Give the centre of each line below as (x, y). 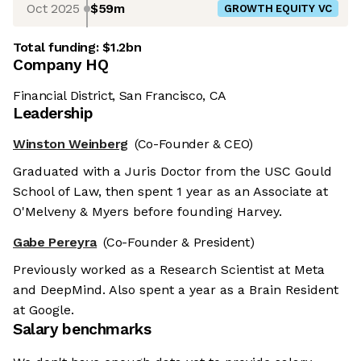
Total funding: (58, 48)
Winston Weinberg (71, 144)
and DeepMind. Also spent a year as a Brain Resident (176, 290)
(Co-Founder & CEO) (194, 144)
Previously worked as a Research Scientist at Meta (169, 270)
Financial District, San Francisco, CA (120, 96)
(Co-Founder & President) (179, 243)
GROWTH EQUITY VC (278, 9)
